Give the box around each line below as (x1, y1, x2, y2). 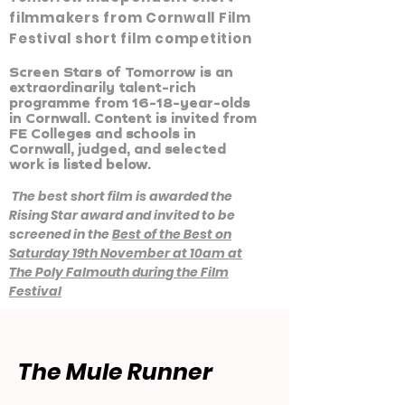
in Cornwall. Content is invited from (9, 110, 257, 126)
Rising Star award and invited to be (9, 206, 235, 224)
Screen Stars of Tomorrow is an (9, 64, 233, 80)
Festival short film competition (9, 29, 252, 48)
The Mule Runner (18, 356, 212, 388)
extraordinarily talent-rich (9, 80, 196, 95)
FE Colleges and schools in (9, 126, 196, 141)
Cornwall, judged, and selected (9, 141, 226, 156)
